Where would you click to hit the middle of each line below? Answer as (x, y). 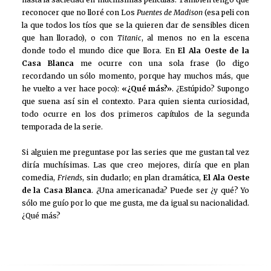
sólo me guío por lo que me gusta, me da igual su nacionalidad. (135, 203)
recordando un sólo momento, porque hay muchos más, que (135, 76)
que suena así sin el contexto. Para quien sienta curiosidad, (135, 101)
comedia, (40, 178)
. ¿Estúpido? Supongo (211, 88)
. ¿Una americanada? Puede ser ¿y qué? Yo (171, 191)
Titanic (129, 38)
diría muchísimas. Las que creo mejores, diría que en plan (135, 165)
